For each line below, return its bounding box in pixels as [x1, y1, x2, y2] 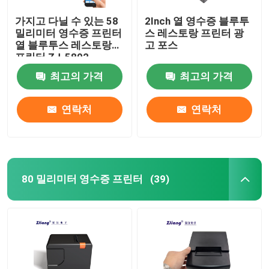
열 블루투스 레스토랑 [15, 38, 112, 51]
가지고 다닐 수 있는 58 [15, 14, 119, 27]
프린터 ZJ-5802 [15, 50, 89, 63]
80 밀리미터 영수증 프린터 [21, 172, 143, 185]
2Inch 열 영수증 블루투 [145, 14, 250, 27]
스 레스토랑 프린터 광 [145, 26, 244, 39]
